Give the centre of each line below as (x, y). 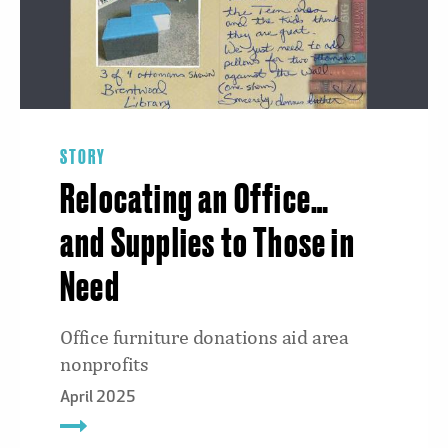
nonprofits (105, 363)
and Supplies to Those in (207, 244)
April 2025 (98, 397)
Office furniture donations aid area (205, 336)
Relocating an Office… (195, 200)
